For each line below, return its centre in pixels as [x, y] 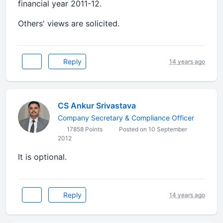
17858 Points [84, 129]
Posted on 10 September [152, 129]
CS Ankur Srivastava [97, 106]
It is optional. [42, 157]
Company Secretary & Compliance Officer [126, 118]
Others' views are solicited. [69, 23]
